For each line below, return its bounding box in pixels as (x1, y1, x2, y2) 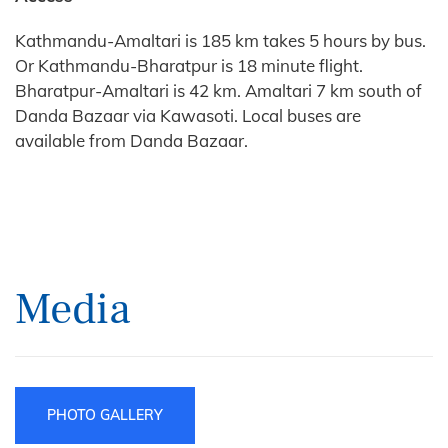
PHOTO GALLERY (47, 405, 163, 424)
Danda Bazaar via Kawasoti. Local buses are (15, 104, 361, 126)
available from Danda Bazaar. (15, 129, 248, 151)
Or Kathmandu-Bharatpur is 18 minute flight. (15, 54, 363, 76)
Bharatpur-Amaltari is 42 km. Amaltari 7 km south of (15, 79, 422, 101)
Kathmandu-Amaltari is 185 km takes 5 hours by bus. (15, 29, 426, 51)
